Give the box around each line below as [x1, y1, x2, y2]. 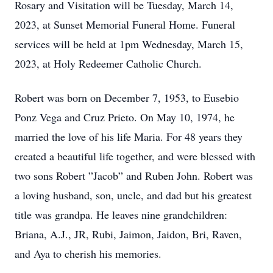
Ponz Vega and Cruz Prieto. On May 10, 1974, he [15, 110, 235, 124]
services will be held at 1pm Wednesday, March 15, [15, 37, 243, 51]
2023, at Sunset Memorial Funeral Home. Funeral [15, 17, 235, 32]
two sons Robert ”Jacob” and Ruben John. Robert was [15, 168, 253, 183]
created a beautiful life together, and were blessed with [15, 149, 255, 163]
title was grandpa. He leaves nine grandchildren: [15, 207, 227, 222]
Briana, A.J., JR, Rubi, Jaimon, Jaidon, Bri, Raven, [15, 227, 242, 241]
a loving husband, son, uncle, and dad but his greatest [15, 188, 252, 202]
